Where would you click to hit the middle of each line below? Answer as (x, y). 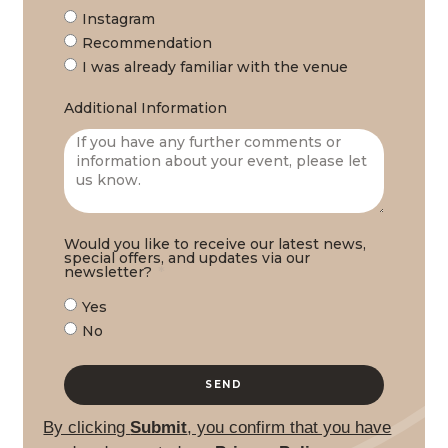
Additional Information (145, 107)
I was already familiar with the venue (214, 66)
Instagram (118, 18)
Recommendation (146, 42)
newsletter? (109, 271)
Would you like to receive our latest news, (214, 243)
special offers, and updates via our (186, 257)
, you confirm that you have (289, 427)
